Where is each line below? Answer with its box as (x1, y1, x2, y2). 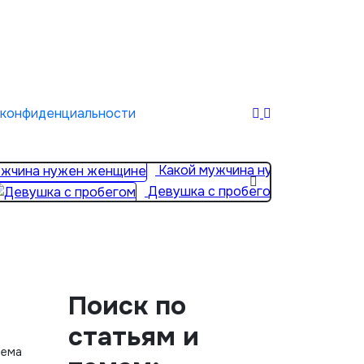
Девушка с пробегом (148, 183, 279, 201)
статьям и (68, 320, 199, 353)
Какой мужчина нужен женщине (158, 162, 361, 180)
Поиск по (68, 289, 186, 323)
